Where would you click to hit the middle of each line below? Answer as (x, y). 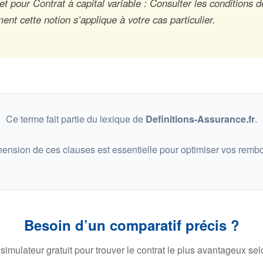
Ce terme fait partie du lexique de (76, 119)
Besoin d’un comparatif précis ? (131, 225)
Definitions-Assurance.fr (200, 119)
